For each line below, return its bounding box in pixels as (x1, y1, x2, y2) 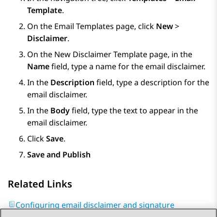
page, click (114, 21, 156, 32)
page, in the (147, 49, 192, 60)
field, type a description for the (94, 77, 209, 88)
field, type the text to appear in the (70, 105, 198, 116)
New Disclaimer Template (54, 49, 147, 60)
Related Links (8, 177, 72, 191)
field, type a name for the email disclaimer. (49, 61, 205, 72)
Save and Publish (27, 149, 91, 160)
